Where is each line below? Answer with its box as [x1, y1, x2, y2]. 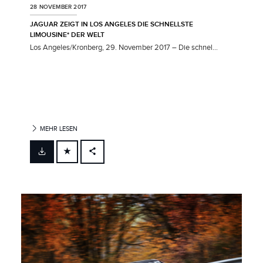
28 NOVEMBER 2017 [30, 3, 87, 11]
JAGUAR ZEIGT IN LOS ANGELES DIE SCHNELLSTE [30, 19, 193, 29]
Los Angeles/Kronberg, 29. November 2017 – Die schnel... [30, 42, 218, 52]
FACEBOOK [100, 157, 130, 166]
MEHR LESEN [38, 124, 78, 133]
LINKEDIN [100, 197, 125, 205]
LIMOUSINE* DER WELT [30, 30, 104, 39]
